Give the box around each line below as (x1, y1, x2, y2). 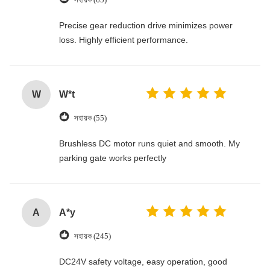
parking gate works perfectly (59, 153, 166, 163)
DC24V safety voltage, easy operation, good (59, 257, 227, 266)
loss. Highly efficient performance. (59, 35, 188, 45)
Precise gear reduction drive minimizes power (59, 20, 233, 30)
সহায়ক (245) (74, 231, 111, 240)
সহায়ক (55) (74, 113, 107, 122)
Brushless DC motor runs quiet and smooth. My (59, 139, 240, 148)
